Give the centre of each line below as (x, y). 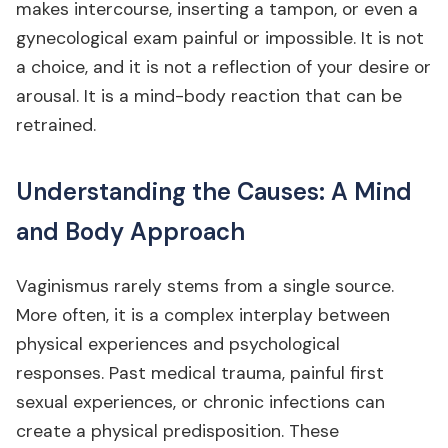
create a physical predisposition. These (177, 431)
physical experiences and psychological (178, 344)
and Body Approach (130, 231)
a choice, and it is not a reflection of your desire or (223, 67)
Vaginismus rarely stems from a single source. (205, 286)
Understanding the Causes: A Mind (214, 191)
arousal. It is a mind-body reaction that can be (209, 96)
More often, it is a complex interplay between (203, 315)
